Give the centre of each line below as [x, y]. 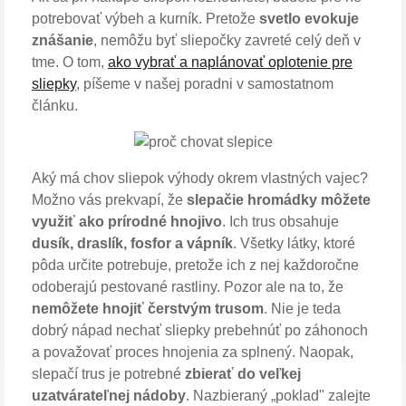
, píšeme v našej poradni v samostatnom [205, 83]
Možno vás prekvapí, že [109, 199]
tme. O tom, [70, 62]
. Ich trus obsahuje [280, 221]
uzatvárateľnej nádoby [109, 395]
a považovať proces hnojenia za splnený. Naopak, [193, 352]
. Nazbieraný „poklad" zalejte [278, 395]
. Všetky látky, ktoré [294, 243]
